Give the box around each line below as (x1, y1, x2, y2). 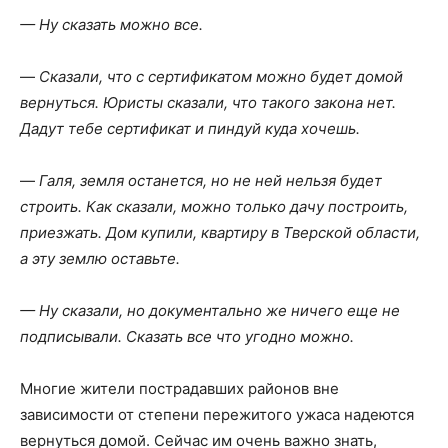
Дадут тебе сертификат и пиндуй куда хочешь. (20, 118, 360, 138)
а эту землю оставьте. (20, 248, 180, 268)
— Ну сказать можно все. (20, 14, 203, 34)
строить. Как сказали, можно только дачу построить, (20, 196, 408, 216)
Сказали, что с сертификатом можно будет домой (39, 66, 403, 86)
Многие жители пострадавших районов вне (20, 378, 339, 398)
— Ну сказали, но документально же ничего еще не (20, 300, 400, 320)
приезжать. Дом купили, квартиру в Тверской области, (20, 222, 420, 242)
